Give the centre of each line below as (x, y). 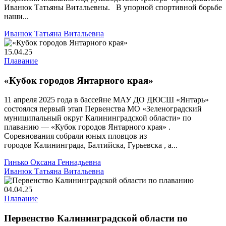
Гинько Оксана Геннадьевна (52, 162)
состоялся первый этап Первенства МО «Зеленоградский (103, 109)
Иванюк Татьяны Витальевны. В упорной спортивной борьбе (113, 7)
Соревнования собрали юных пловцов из (75, 136)
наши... (16, 16)
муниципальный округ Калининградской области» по (98, 118)
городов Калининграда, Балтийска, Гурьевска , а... (91, 145)
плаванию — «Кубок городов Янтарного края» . (87, 127)
